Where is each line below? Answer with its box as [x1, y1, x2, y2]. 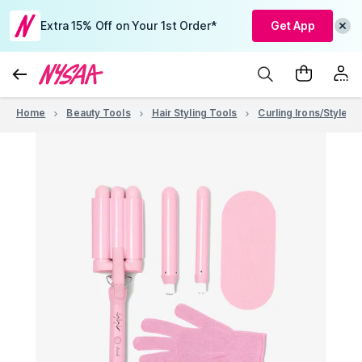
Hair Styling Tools [151, 107, 238, 119]
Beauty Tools [66, 107, 131, 119]
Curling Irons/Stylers [258, 107, 358, 119]
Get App [270, 19, 315, 32]
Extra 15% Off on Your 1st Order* [40, 19, 217, 32]
